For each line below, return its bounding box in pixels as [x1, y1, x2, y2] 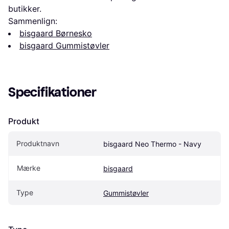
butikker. [8, 3, 41, 14]
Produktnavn [16, 139, 59, 148]
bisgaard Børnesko [19, 28, 92, 38]
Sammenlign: [8, 15, 57, 26]
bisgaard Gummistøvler [19, 40, 109, 51]
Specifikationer [8, 84, 97, 100]
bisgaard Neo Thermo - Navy [103, 139, 201, 148]
